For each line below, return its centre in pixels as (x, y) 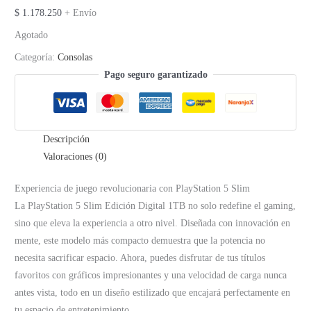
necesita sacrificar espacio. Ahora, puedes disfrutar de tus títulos (140, 258)
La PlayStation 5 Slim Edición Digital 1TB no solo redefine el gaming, (155, 205)
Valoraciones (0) (75, 157)
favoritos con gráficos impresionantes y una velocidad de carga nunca (151, 275)
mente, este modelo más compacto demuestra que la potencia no (140, 240)
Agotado (32, 35)
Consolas (75, 57)
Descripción (67, 140)
